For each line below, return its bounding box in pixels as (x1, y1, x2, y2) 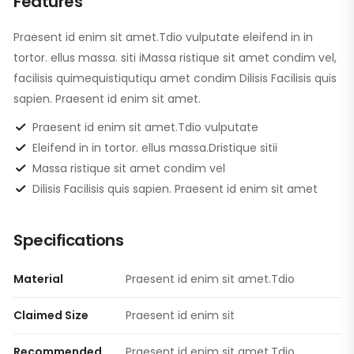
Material (13, 270, 63, 287)
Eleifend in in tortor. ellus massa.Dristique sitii (32, 139, 277, 156)
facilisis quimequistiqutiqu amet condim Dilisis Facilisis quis (13, 70, 337, 86)
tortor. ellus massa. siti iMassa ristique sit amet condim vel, (13, 49, 337, 66)
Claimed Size (13, 307, 88, 323)
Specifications (13, 228, 123, 251)
